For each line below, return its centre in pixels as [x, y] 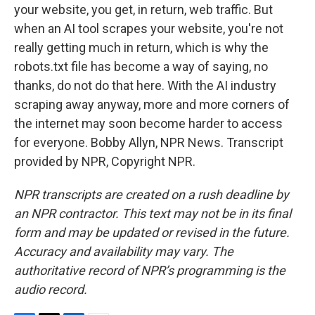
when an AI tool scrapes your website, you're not [149, 28]
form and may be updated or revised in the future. [152, 232]
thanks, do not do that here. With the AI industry [145, 85]
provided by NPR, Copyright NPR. [105, 161]
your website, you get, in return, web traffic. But [143, 9]
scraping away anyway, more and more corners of [152, 104]
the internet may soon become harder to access [148, 123]
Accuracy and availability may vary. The [124, 251]
